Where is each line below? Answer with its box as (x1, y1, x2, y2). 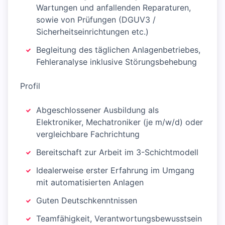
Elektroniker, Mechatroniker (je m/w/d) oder (36, 117, 203, 128)
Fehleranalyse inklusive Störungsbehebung (36, 57, 197, 67)
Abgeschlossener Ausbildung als (36, 105, 159, 116)
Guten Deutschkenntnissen (36, 195, 137, 206)
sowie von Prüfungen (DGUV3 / (36, 15, 156, 25)
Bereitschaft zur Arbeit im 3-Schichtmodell (36, 147, 198, 158)
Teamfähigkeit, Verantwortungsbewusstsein (36, 213, 202, 224)
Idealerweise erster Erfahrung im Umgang (36, 165, 194, 176)
